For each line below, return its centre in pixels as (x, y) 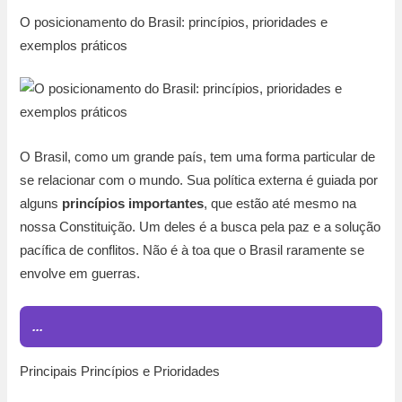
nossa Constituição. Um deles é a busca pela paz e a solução (201, 227)
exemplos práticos (74, 46)
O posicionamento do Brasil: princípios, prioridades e (174, 23)
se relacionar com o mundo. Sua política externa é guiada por (199, 180)
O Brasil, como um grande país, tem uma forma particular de (198, 157)
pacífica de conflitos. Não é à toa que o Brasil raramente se (192, 250)
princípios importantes (133, 203)
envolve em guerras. (80, 273)
